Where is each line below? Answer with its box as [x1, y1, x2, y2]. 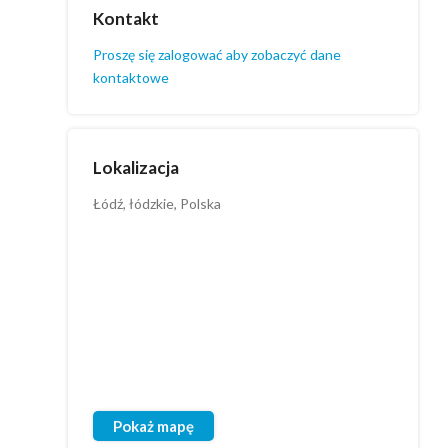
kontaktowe [93, 69, 169, 86]
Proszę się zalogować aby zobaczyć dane [93, 46, 341, 63]
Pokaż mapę [113, 417, 194, 435]
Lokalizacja [93, 157, 179, 178]
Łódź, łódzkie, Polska [93, 195, 221, 212]
